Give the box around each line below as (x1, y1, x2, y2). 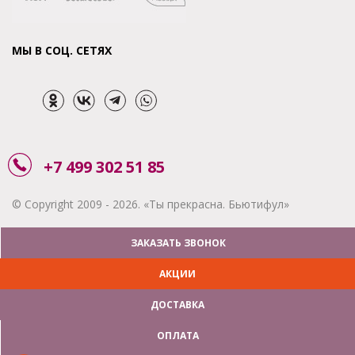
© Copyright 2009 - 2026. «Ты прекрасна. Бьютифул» (12, 197, 289, 212)
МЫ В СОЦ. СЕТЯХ (12, 43, 112, 59)
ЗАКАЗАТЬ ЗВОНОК (130, 236, 226, 250)
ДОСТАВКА (151, 298, 204, 312)
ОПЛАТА (157, 329, 199, 343)
